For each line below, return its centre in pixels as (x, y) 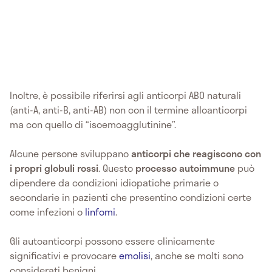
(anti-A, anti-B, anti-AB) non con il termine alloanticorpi (128, 110)
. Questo (117, 168)
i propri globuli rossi (54, 168)
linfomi (100, 212)
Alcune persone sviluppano (70, 154)
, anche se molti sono (197, 256)
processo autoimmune (185, 168)
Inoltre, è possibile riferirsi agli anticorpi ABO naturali (125, 95)
